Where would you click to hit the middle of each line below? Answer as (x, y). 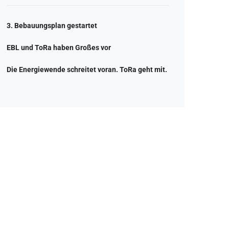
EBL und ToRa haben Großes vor (59, 48)
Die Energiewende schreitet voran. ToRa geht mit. (87, 70)
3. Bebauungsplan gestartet (52, 26)
